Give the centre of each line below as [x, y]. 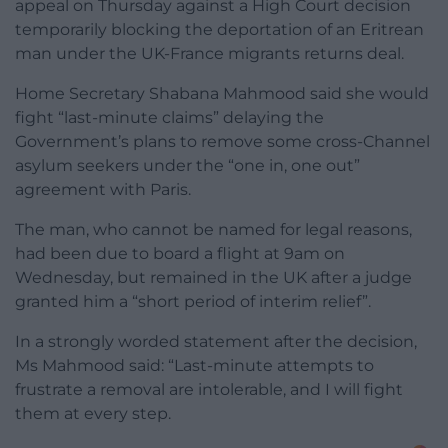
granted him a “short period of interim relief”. [193, 302]
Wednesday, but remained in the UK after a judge [213, 278]
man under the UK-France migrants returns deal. [209, 54]
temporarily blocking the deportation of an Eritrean [219, 30]
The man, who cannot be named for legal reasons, [213, 230]
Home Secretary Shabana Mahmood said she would [222, 94]
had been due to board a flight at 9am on [180, 254]
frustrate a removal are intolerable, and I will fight [209, 390]
